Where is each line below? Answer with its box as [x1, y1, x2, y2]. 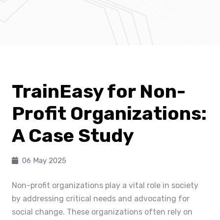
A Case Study [12, 124, 134, 147]
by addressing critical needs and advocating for [12, 194, 190, 203]
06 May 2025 [22, 156, 66, 165]
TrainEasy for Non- [12, 80, 186, 103]
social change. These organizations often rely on [12, 207, 192, 217]
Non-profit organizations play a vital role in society [12, 181, 198, 190]
